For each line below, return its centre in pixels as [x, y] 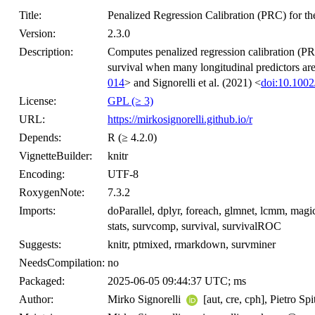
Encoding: [42, 174]
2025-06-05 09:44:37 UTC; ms [177, 281]
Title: [30, 15]
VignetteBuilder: [56, 156]
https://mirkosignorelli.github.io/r [180, 119]
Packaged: [42, 281]
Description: [46, 52]
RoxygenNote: [52, 192]
